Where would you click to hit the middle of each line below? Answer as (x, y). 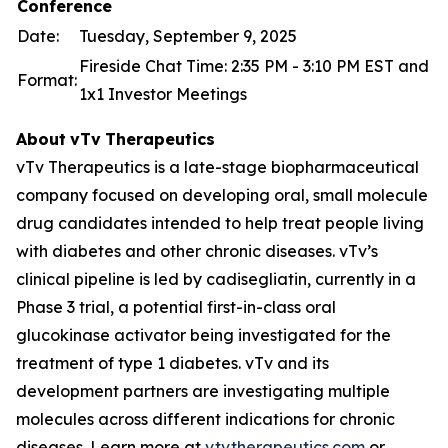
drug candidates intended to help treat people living (220, 223)
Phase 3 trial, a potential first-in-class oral (176, 307)
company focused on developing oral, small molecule (222, 195)
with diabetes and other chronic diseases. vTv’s (197, 251)
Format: (47, 80)
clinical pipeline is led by (111, 279)
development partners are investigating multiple (203, 391)
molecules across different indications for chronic (205, 419)
